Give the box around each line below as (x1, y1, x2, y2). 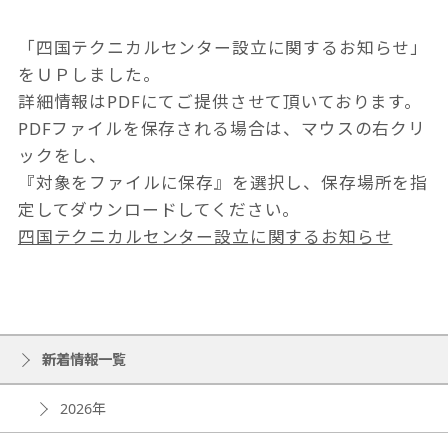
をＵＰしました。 (17, 62, 161, 86)
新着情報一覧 (41, 349, 126, 369)
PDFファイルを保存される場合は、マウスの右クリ (17, 116, 426, 140)
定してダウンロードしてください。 (17, 197, 301, 221)
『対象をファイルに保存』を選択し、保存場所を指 (17, 170, 429, 194)
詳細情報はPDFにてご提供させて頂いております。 (17, 89, 422, 113)
